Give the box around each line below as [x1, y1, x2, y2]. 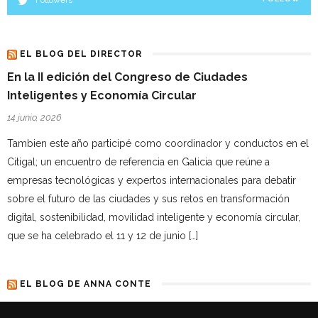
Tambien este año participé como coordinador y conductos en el [7, 137, 309, 149]
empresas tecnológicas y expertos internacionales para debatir [7, 174, 296, 186]
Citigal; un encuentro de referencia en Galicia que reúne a [7, 155, 270, 168]
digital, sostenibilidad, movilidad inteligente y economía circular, [7, 211, 300, 223]
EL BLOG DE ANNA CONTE [20, 278, 151, 289]
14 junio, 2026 [7, 111, 62, 123]
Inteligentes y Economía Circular [7, 88, 197, 102]
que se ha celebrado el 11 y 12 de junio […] [7, 229, 198, 241]
